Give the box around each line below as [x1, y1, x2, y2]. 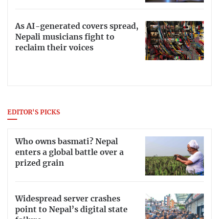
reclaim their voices [15, 44, 93, 52]
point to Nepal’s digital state [15, 206, 128, 214]
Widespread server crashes [15, 195, 120, 203]
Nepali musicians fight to [15, 33, 114, 41]
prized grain [15, 159, 64, 167]
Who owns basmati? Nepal [15, 137, 118, 146]
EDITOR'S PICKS [7, 109, 60, 116]
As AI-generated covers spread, [15, 22, 138, 30]
